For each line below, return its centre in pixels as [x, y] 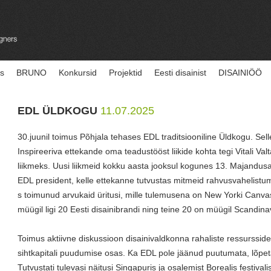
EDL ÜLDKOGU [59, 111]
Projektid [126, 73]
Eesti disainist [180, 73]
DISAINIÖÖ [240, 73]
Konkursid [78, 73]
